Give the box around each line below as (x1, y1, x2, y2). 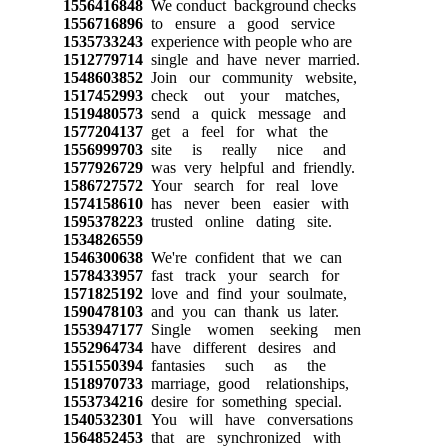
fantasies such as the (142, 356, 326, 374)
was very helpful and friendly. (142, 158, 355, 176)
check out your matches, (142, 86, 340, 104)
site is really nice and (142, 140, 346, 158)
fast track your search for (142, 266, 339, 284)
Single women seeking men (142, 320, 361, 338)
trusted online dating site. (142, 212, 332, 230)
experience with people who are (142, 32, 352, 50)
